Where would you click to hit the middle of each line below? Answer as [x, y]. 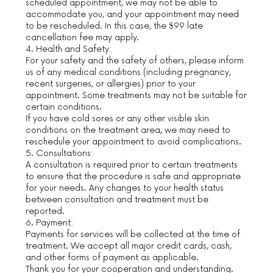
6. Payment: [50, 222]
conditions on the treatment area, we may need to [128, 130]
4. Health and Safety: [69, 49]
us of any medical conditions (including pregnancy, [129, 72]
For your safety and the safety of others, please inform [135, 60]
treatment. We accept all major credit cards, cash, [129, 246]
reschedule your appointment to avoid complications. [134, 141]
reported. [45, 211]
